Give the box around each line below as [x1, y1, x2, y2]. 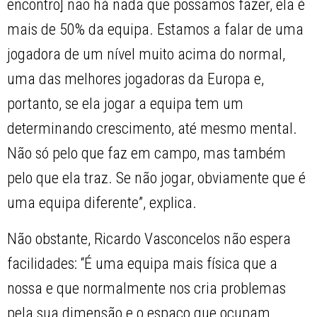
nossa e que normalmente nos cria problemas [7, 279, 287, 297]
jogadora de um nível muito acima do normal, [7, 45, 286, 63]
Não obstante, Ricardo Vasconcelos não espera [7, 229, 292, 248]
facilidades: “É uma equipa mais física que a [7, 254, 278, 272]
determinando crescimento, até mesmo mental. [7, 119, 298, 137]
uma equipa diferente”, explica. [7, 193, 197, 212]
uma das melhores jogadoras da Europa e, [7, 69, 265, 88]
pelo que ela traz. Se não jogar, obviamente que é [7, 168, 306, 187]
